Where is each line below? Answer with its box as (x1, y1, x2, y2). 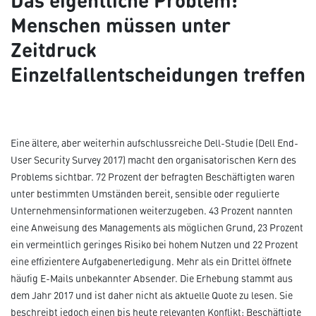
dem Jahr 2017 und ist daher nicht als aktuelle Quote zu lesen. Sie (11, 288, 293, 303)
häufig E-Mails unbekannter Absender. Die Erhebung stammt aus (11, 272, 293, 286)
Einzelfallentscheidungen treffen (11, 59, 305, 88)
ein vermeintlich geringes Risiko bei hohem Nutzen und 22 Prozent (11, 238, 298, 252)
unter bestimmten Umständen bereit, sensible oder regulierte (11, 187, 279, 201)
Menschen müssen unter (11, 9, 231, 39)
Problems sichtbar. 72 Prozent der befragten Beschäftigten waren (11, 170, 295, 184)
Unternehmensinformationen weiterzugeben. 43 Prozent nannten (11, 204, 293, 218)
